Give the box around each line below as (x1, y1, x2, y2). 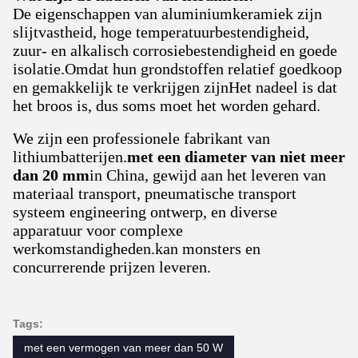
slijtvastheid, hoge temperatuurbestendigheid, (13, 23, 309, 41)
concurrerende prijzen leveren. (13, 258, 211, 276)
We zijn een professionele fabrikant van (13, 129, 270, 147)
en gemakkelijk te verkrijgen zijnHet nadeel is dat (13, 78, 337, 96)
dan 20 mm (13, 166, 89, 184)
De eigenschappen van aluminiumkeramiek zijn (13, 5, 322, 22)
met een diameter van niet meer (127, 148, 345, 165)
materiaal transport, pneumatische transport (13, 185, 296, 202)
